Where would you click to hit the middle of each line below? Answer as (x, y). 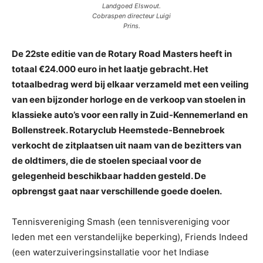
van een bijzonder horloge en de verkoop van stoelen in (129, 100)
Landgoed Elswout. (131, 6)
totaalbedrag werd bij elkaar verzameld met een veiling (130, 84)
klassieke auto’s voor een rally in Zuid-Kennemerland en (130, 115)
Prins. (131, 26)
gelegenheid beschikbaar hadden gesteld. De (109, 176)
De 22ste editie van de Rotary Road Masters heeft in (122, 54)
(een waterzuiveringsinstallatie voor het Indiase (110, 252)
